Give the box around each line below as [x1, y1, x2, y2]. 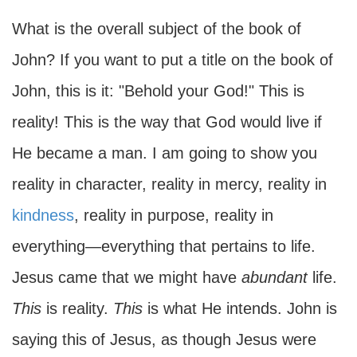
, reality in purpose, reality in [74, 206, 273, 224]
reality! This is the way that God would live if [12, 113, 322, 131]
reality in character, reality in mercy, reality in [12, 175, 327, 193]
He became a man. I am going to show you [12, 144, 317, 162]
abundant [241, 269, 308, 286]
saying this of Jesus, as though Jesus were [12, 331, 316, 348]
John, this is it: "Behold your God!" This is [12, 82, 304, 100]
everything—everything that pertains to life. [12, 237, 316, 255]
